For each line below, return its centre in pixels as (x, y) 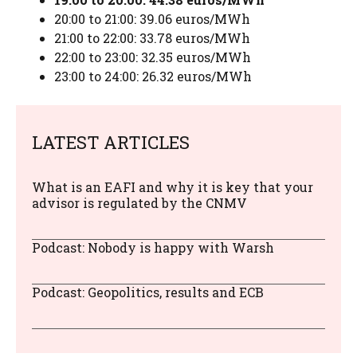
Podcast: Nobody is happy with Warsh (153, 248)
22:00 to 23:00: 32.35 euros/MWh (153, 57)
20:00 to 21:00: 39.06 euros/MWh (152, 19)
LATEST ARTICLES (111, 143)
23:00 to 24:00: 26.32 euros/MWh (153, 76)
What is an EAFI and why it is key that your (173, 187)
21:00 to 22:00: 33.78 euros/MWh (152, 38)
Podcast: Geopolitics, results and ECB (148, 292)
